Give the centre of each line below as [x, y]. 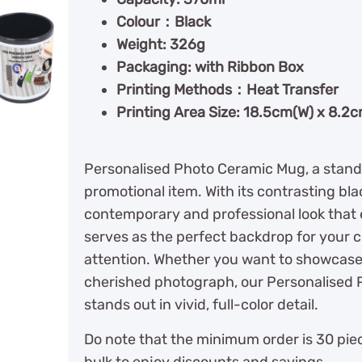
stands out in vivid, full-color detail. [201, 305]
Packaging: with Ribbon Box [210, 67]
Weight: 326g [161, 44]
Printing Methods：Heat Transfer [227, 90]
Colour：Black [164, 22]
